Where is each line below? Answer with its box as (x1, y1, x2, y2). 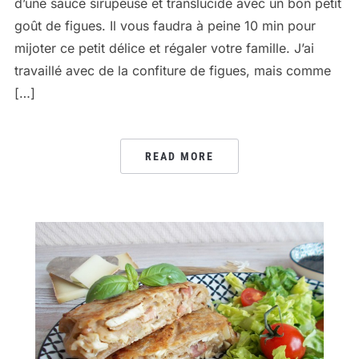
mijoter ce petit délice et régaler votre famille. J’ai (14, 40, 314, 56)
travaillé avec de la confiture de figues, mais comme (14, 63, 331, 79)
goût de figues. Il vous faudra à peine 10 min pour (14, 18, 316, 34)
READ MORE (145, 150, 214, 163)
